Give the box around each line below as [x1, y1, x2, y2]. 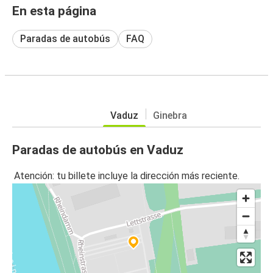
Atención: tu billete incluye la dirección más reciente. [14, 170, 239, 182]
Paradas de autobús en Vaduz [12, 142, 183, 157]
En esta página [12, 3, 96, 18]
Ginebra [153, 109, 187, 121]
